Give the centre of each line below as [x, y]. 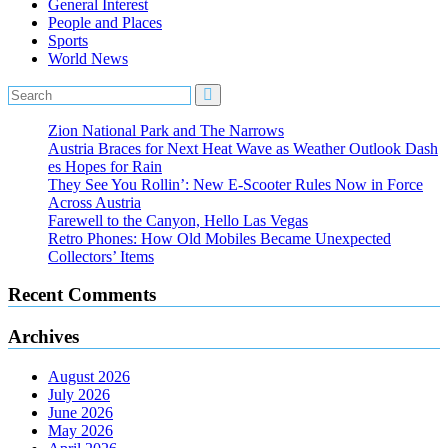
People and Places [105, 22]
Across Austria [94, 202]
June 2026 [80, 412]
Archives [43, 336]
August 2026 [89, 376]
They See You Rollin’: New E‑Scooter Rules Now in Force [235, 184]
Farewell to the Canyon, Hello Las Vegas [178, 220]
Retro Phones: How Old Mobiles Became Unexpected [219, 238]
